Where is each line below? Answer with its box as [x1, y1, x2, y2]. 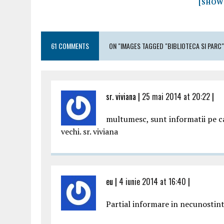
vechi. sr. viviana [61, 126, 118, 137]
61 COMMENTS [51, 40, 89, 51]
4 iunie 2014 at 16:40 [119, 175, 186, 187]
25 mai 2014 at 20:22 [142, 90, 210, 102]
